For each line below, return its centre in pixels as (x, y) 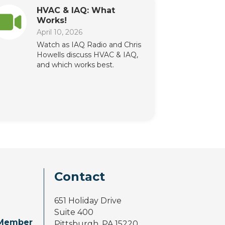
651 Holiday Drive (88, 201)
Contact (80, 177)
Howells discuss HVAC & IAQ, (87, 55)
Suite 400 (74, 212)
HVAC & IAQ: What (76, 11)
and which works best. (75, 65)
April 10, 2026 (59, 32)
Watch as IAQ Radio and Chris (89, 45)
